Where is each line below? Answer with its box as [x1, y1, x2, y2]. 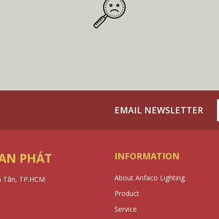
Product [114, 189, 139, 198]
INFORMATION [114, 150, 179, 162]
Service [114, 204, 137, 214]
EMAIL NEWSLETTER [114, 104, 203, 116]
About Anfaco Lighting [114, 173, 185, 182]
